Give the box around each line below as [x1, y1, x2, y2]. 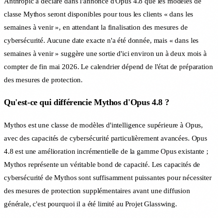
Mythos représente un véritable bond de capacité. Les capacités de [4, 160, 200, 168]
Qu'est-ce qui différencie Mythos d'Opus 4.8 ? [4, 97, 169, 108]
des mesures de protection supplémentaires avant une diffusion [4, 186, 190, 195]
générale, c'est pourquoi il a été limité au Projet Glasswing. [4, 200, 177, 208]
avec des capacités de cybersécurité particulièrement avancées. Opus [4, 134, 207, 142]
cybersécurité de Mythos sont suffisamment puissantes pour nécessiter [4, 173, 212, 182]
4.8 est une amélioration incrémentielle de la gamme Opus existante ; [4, 147, 208, 155]
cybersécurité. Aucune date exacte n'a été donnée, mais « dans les [4, 36, 199, 44]
